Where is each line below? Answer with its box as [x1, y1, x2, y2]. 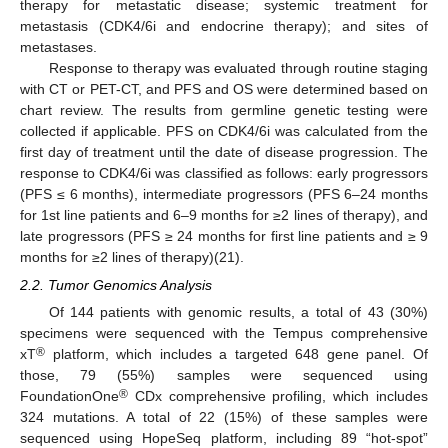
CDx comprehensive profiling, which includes [128, 388, 428, 405]
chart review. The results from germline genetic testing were [20, 102, 428, 119]
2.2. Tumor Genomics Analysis [20, 277, 212, 294]
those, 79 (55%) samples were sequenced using [20, 367, 428, 384]
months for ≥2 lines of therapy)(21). [20, 249, 244, 266]
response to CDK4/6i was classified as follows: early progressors [20, 165, 428, 182]
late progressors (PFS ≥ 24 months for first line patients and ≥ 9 [20, 228, 428, 245]
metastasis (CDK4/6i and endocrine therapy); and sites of [20, 18, 428, 35]
